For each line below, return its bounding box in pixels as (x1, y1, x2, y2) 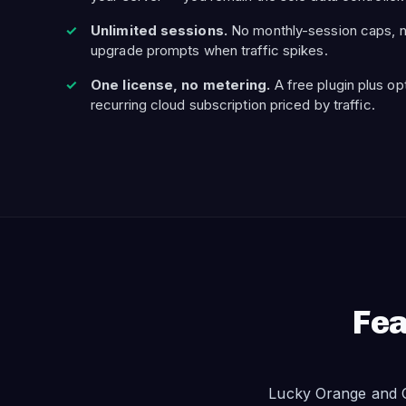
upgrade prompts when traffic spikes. (91, 42, 328, 59)
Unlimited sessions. (91, 22, 227, 39)
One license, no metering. (91, 76, 271, 93)
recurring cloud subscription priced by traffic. (91, 96, 375, 113)
